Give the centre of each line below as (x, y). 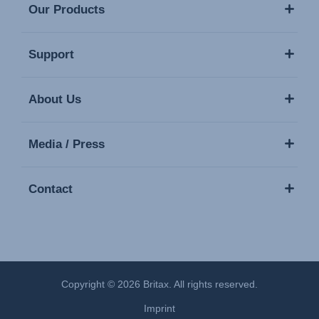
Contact (51, 189)
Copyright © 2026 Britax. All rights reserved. (159, 284)
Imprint (159, 309)
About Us (55, 100)
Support (51, 55)
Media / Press (67, 145)
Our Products (67, 10)
